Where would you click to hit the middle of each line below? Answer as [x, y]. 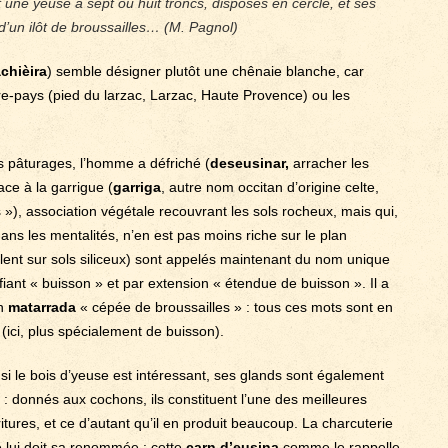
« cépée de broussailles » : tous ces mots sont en [234, 307]
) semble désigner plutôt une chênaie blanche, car [205, 71]
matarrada [42, 307]
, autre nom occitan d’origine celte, [270, 187]
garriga [137, 187]
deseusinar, [251, 163]
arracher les [331, 163]
